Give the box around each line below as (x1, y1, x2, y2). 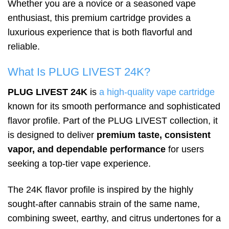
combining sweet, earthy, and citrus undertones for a (8, 213, 221, 224)
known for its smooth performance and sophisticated (8, 101, 220, 111)
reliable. (8, 41, 40, 52)
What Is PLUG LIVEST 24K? (8, 66, 150, 79)
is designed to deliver (8, 129, 97, 140)
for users (166, 144, 204, 154)
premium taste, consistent (97, 129, 211, 140)
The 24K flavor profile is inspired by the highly (8, 185, 193, 195)
